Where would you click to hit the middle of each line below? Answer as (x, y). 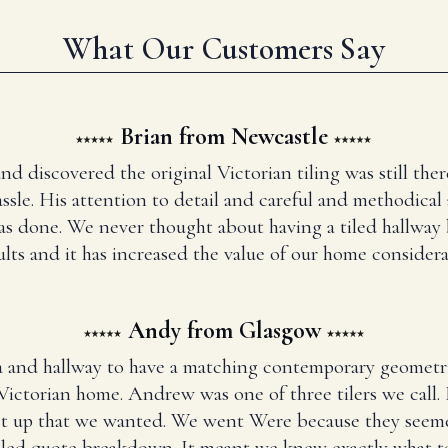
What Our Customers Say (224, 49)
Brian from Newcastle (224, 137)
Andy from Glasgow (224, 331)
